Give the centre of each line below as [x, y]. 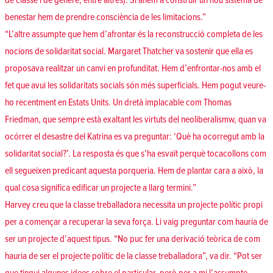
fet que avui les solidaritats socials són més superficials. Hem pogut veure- [135, 86]
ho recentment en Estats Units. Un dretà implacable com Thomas [118, 103]
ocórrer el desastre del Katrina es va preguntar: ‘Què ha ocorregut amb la [135, 137]
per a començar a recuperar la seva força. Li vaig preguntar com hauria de [136, 222]
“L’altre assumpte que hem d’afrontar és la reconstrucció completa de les [134, 34]
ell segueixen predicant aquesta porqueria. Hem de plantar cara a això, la [134, 171]
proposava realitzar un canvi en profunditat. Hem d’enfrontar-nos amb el [133, 69]
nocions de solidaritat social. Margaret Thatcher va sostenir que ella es [129, 51]
